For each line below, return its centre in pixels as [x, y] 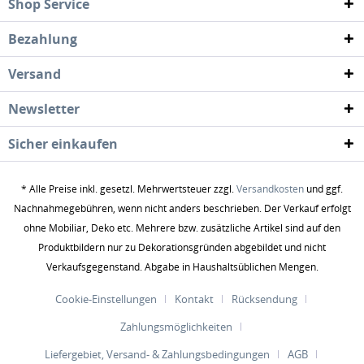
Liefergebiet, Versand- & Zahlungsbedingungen [157, 354]
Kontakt [194, 299]
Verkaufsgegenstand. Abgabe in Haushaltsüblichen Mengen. [182, 266]
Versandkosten [270, 188]
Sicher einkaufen [63, 144]
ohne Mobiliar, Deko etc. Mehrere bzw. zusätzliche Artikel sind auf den [182, 227]
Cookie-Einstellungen [106, 299]
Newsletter [44, 109]
